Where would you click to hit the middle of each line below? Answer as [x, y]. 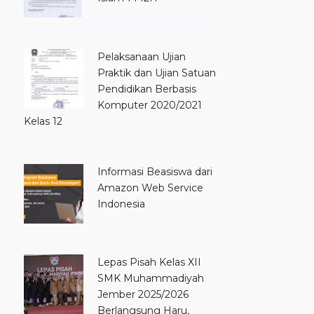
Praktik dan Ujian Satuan [157, 73]
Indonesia [121, 204]
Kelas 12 [43, 121]
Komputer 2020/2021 [150, 105]
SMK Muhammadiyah [151, 278]
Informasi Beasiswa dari [155, 171]
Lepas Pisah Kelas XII [149, 262]
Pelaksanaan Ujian [142, 56]
